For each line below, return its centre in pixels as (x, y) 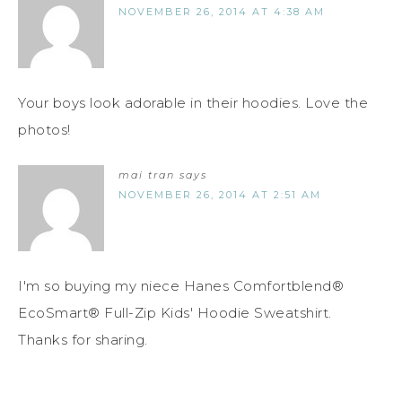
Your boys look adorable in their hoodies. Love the (193, 102)
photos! (44, 129)
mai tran (147, 175)
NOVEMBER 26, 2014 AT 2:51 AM (220, 194)
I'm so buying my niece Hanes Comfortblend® (181, 285)
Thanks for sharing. (83, 339)
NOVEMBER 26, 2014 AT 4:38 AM (222, 11)
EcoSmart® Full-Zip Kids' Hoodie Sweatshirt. (175, 312)
